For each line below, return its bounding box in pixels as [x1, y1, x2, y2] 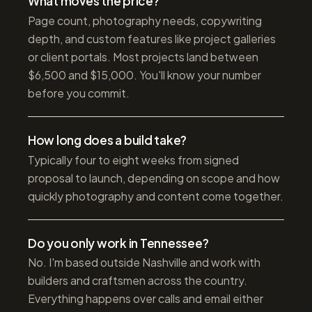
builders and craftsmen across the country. [28, 274, 247, 288]
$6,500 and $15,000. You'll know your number [28, 68, 261, 82]
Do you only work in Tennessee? [28, 235, 209, 251]
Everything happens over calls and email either [28, 292, 263, 306]
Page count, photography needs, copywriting [28, 13, 262, 28]
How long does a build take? [28, 132, 187, 148]
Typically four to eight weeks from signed [28, 153, 239, 167]
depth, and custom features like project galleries [28, 31, 276, 46]
